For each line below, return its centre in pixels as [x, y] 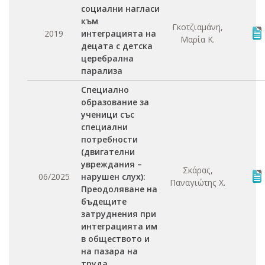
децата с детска [117, 46]
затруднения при [119, 214]
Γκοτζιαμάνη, [198, 27]
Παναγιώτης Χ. [198, 182]
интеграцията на [119, 33]
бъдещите [104, 201]
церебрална [107, 58]
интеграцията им [119, 226]
